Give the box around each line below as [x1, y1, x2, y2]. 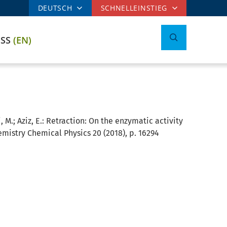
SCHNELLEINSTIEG [100, 3, 167, 13]
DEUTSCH [37, 3, 72, 13]
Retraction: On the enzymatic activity [46, 116, 183, 126]
